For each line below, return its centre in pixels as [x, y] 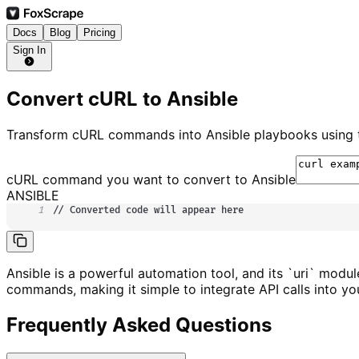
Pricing [99, 32]
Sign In [29, 50]
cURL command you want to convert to [129, 180]
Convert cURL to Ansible [122, 99]
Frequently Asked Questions [139, 325]
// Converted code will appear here [148, 211]
